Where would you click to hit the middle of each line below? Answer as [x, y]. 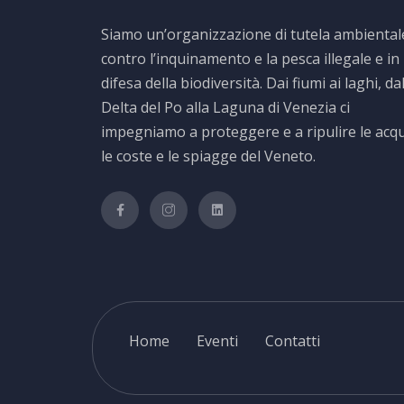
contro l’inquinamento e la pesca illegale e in [250, 58]
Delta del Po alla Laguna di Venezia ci [225, 107]
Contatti [293, 340]
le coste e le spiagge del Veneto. [208, 156]
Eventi [217, 340]
